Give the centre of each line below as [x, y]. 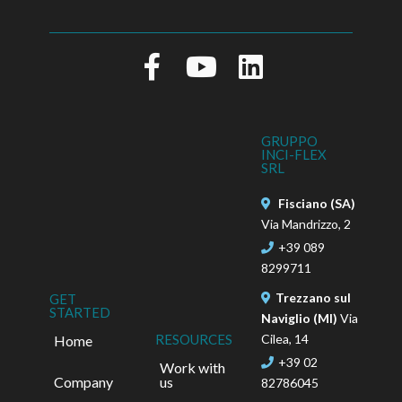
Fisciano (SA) [319, 203]
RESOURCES [194, 340]
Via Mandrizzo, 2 [306, 223]
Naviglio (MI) [301, 318]
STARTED [80, 312]
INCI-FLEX [294, 154]
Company [83, 381]
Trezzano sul [314, 297]
